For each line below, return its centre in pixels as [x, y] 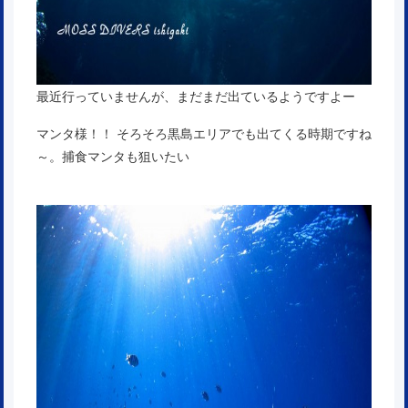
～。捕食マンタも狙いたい [113, 157]
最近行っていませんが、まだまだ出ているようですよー [196, 97]
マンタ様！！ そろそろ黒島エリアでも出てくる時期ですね [204, 134]
